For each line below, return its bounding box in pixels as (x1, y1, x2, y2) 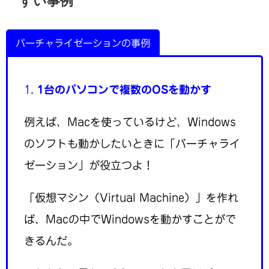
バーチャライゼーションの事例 (16, 38, 151, 48)
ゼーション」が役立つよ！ (24, 159, 154, 171)
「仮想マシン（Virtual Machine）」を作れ (24, 192, 238, 203)
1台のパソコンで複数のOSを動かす (37, 83, 211, 95)
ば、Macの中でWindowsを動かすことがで (24, 213, 236, 225)
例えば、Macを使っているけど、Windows (24, 116, 236, 127)
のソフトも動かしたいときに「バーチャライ (24, 138, 240, 149)
